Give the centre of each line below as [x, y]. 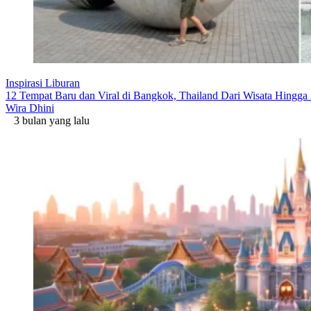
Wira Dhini [30, 108]
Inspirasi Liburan [43, 83]
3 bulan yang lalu [48, 120]
